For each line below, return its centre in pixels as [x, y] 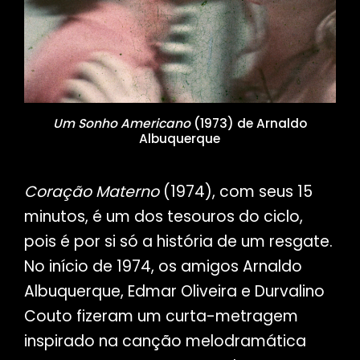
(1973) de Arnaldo [248, 123]
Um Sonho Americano [121, 123]
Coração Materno [91, 191]
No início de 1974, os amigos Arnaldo [163, 266]
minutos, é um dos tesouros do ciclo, [163, 216]
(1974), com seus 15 [235, 191]
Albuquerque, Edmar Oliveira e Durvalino [174, 291]
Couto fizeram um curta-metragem [161, 316]
